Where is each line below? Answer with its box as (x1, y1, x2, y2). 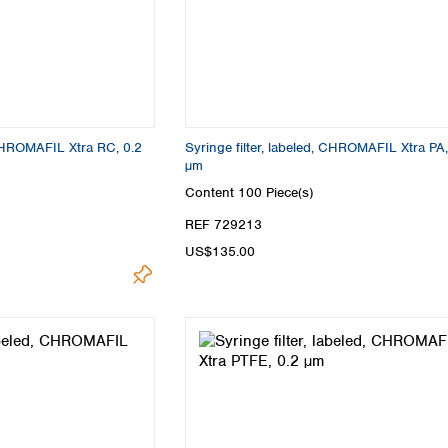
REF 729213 (185, 215, 262, 233)
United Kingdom (73, 47, 173, 65)
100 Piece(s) (238, 184, 313, 202)
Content (185, 184, 238, 202)
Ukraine (73, 24, 121, 42)
